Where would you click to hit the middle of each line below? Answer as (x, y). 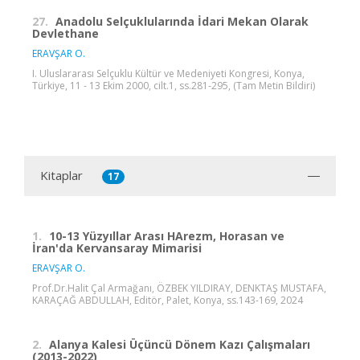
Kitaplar (61, 175)
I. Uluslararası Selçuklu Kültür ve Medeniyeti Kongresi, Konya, (168, 73)
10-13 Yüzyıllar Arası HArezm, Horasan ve (167, 235)
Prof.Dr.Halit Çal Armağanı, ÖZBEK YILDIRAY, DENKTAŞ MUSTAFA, (179, 288)
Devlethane (65, 33)
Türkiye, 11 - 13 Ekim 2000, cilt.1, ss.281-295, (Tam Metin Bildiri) (174, 85)
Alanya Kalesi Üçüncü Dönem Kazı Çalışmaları (180, 344)
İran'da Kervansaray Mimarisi (117, 247)
